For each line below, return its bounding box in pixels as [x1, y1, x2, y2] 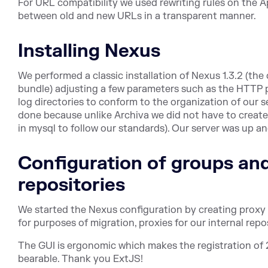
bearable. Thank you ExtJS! [18, 252, 143, 265]
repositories [18, 173, 125, 197]
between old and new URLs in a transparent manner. [18, 10, 256, 22]
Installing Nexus [18, 39, 160, 63]
